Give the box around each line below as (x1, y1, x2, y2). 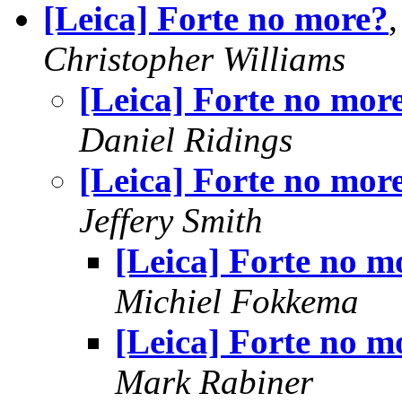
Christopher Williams (43, 39, 345, 78)
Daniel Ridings (79, 120, 293, 159)
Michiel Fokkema (115, 282, 359, 320)
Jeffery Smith (79, 201, 263, 240)
